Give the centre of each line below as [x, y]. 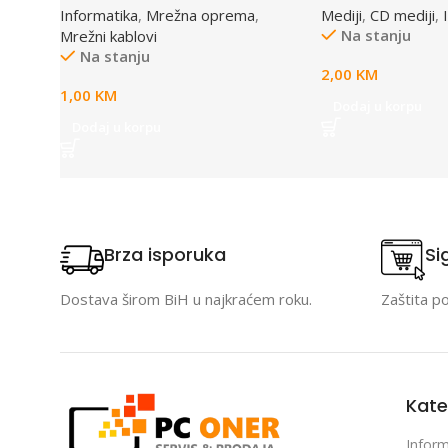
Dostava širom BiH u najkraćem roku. [186, 298]
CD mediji [402, 14]
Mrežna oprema [200, 14]
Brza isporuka [165, 255]
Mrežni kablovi [108, 35]
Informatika [99, 14]
